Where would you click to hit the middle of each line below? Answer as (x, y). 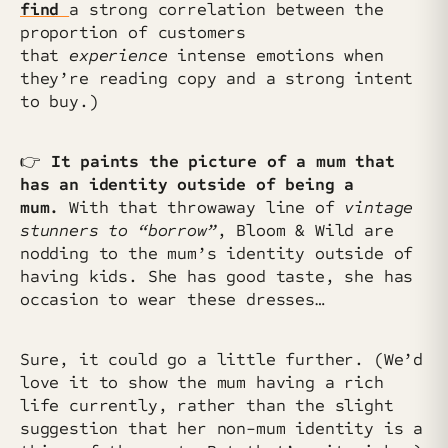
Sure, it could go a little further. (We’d (222, 359)
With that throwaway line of (207, 207)
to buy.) (59, 102)
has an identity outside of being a (187, 184)
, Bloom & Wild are (305, 230)
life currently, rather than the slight (207, 405)
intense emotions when (275, 56)
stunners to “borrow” (118, 230)
